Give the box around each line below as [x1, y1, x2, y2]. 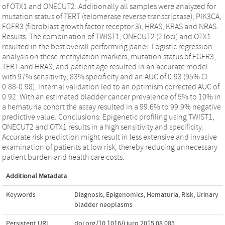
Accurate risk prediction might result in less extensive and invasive [2, 132, 217, 142]
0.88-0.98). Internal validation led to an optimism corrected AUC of [2, 82, 219, 91]
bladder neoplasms [74, 200, 133, 209]
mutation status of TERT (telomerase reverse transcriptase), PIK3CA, [2, 12, 221, 21]
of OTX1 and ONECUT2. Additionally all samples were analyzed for [2, 2, 216, 11]
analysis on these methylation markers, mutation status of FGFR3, [2, 52, 216, 61]
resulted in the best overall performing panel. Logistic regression [2, 42, 212, 51]
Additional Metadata [6, 172, 67, 180]
